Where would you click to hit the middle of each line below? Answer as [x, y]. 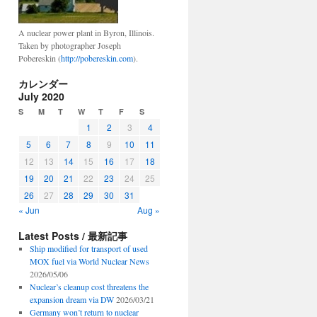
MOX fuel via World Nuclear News [89, 261]
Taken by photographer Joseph [70, 45]
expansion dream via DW [71, 299]
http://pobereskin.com [97, 58]
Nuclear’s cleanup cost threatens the [89, 287]
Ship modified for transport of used [88, 248]
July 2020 [41, 96]
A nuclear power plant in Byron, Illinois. [86, 33]
